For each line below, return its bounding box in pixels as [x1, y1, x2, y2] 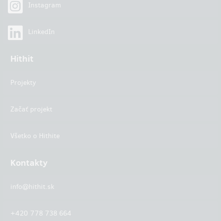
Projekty [10, 78, 36, 87]
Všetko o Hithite [10, 131, 60, 141]
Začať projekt [10, 105, 52, 114]
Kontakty [10, 156, 48, 169]
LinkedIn [26, 27, 55, 37]
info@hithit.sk [10, 182, 54, 191]
